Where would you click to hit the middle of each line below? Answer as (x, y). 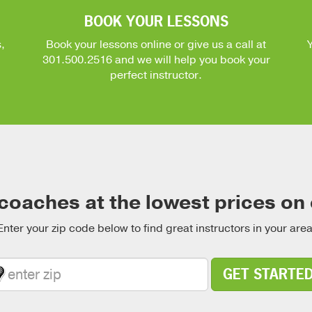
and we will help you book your (191, 60)
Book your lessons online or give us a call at (156, 45)
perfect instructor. (156, 75)
